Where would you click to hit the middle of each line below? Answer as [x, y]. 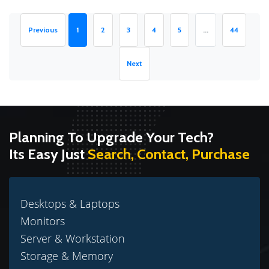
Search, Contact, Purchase [169, 154]
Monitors [43, 221]
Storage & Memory [67, 255]
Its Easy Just [48, 154]
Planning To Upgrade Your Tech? [111, 137]
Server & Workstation [73, 238]
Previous [43, 29]
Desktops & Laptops [70, 203]
